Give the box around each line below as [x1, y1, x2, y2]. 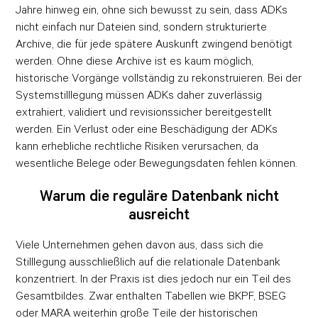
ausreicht [128, 205, 190, 224]
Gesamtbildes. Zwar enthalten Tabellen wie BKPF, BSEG [16, 289, 287, 302]
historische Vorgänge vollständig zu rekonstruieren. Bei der [16, 71, 302, 84]
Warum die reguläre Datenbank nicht [39, 187, 279, 205]
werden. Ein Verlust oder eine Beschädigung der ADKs [16, 122, 278, 136]
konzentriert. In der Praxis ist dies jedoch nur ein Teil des [16, 272, 292, 285]
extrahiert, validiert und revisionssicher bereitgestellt [16, 105, 273, 119]
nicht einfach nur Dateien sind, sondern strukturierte [16, 20, 268, 33]
